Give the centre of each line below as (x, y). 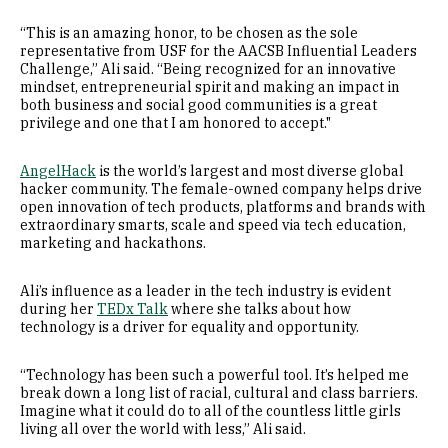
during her (58, 309)
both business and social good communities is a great (198, 105)
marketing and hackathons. (113, 243)
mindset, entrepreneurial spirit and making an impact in (210, 87)
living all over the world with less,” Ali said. (163, 429)
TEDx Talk (132, 309)
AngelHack (58, 171)
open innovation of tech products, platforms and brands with (223, 207)
